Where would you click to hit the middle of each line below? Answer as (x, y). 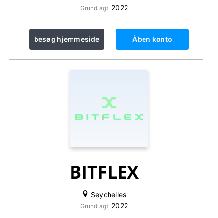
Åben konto (153, 39)
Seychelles (108, 194)
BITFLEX (104, 172)
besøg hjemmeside (67, 39)
